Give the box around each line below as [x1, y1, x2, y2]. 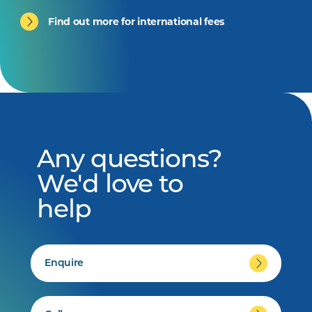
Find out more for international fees [48, 15, 225, 28]
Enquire [45, 258, 84, 269]
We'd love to [37, 173, 184, 198]
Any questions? [37, 148, 222, 173]
